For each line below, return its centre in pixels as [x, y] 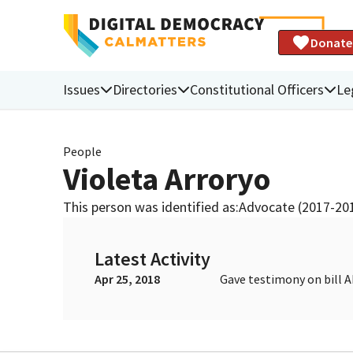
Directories [145, 89]
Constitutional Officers [257, 89]
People [82, 152]
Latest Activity [152, 258]
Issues [82, 89]
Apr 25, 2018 [127, 279]
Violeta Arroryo [167, 178]
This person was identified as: [151, 206]
